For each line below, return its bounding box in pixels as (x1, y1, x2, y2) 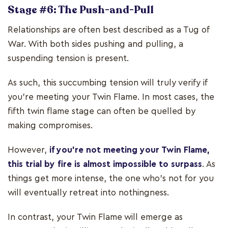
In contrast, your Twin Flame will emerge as (8, 213, 183, 222)
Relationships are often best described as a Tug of (8, 25, 209, 35)
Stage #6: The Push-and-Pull (8, 3, 154, 17)
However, (8, 146, 49, 155)
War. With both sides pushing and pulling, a (8, 40, 183, 49)
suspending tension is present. (8, 54, 129, 63)
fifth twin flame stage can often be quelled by (8, 107, 195, 116)
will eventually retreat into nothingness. (8, 188, 169, 197)
